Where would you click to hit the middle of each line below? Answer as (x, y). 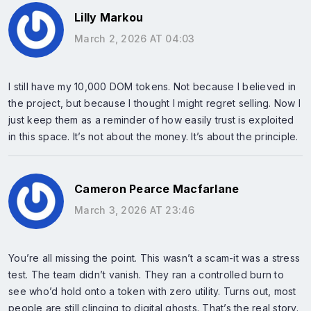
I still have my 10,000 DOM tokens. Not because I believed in (152, 86)
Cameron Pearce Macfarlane (157, 189)
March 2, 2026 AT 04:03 (135, 39)
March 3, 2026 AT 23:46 (135, 210)
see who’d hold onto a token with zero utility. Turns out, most (152, 291)
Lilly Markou (109, 17)
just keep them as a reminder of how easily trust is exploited (151, 119)
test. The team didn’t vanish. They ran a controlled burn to (146, 274)
